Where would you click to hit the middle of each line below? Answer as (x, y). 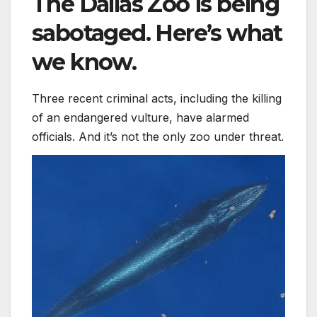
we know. (84, 62)
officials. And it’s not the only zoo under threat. (158, 136)
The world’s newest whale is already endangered (162, 164)
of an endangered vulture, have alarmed (140, 117)
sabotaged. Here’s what (157, 33)
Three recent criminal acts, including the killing (157, 98)
